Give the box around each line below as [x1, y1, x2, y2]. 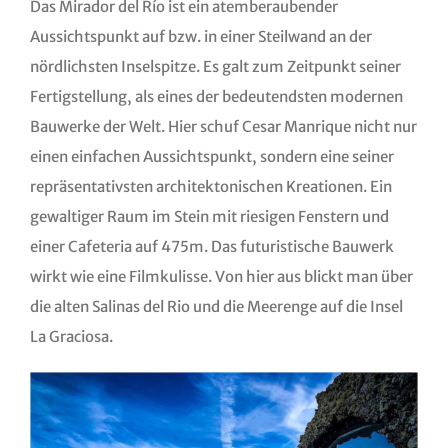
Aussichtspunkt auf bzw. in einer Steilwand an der [29, 27, 372, 47]
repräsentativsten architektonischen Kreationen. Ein [29, 177, 392, 197]
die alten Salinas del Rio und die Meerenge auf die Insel [29, 297, 403, 317]
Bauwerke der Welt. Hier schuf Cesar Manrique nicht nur [29, 117, 417, 137]
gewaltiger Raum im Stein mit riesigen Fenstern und [29, 207, 389, 227]
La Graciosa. [29, 327, 113, 347]
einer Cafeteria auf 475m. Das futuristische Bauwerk [29, 237, 394, 257]
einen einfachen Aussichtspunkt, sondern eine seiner [29, 147, 394, 167]
